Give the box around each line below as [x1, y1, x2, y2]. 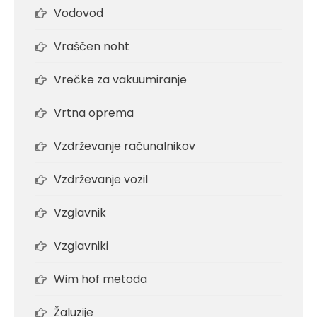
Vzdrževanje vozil [54, 171, 148, 188]
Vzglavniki [54, 238, 108, 255]
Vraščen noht [54, 38, 129, 55]
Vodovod [54, 5, 103, 22]
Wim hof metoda [54, 271, 147, 288]
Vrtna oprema [54, 105, 134, 122]
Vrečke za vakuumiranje [54, 71, 187, 88]
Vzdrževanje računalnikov [54, 138, 195, 155]
